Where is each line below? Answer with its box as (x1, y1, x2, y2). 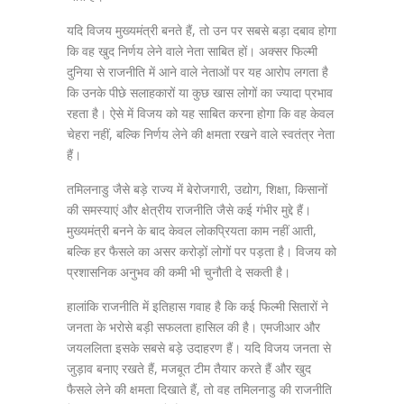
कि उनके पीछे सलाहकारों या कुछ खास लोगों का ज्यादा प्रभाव (67, 84, 333, 101)
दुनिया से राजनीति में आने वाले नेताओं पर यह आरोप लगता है (67, 63, 328, 80)
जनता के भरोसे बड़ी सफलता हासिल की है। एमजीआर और (67, 318, 320, 335)
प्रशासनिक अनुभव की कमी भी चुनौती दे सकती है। (67, 263, 290, 280)
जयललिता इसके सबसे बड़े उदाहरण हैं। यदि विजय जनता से (67, 339, 331, 356)
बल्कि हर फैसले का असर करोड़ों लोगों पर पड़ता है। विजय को (67, 243, 336, 260)
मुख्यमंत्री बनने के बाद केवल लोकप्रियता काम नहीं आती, (67, 222, 317, 239)
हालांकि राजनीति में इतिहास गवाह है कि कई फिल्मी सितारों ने (67, 298, 328, 315)
